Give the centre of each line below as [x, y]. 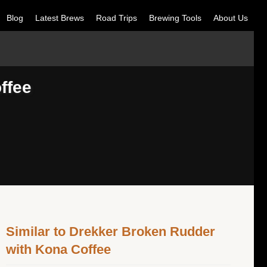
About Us [231, 18]
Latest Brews [60, 18]
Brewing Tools [175, 18]
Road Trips [117, 18]
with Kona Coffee [58, 250]
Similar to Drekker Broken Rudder [111, 232]
